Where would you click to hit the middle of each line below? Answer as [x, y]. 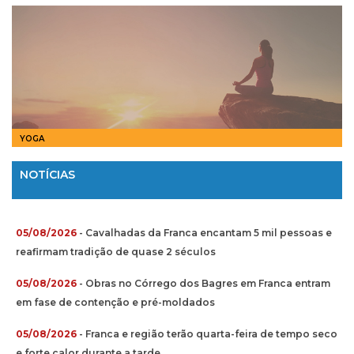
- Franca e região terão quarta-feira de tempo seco [207, 333]
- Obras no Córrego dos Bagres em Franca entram [203, 283]
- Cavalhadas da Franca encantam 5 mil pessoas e [204, 232]
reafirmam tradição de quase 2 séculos [116, 251]
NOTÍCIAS [47, 174]
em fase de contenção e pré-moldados [115, 302]
